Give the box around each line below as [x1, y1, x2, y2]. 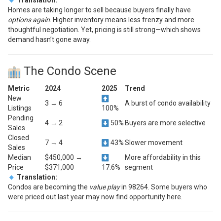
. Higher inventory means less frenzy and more [50, 15, 194, 24]
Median [8, 153, 31, 161]
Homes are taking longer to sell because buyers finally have [8, 5, 191, 14]
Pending [8, 113, 34, 122]
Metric [8, 84, 30, 92]
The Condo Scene [21, 64, 117, 78]
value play [89, 183, 120, 191]
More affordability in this [125, 153, 201, 161]
